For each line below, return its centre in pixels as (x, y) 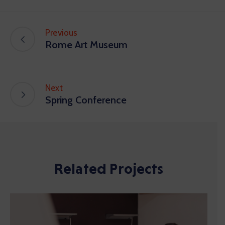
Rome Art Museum (86, 45)
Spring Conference (86, 100)
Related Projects (109, 168)
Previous (62, 33)
